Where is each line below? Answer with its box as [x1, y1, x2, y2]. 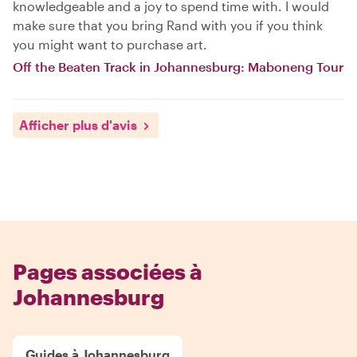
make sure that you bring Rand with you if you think [13, 18, 323, 33]
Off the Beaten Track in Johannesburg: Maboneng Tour [13, 59, 343, 74]
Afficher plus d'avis [19, 117, 137, 132]
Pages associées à [13, 259, 202, 284]
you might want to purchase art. [13, 37, 207, 52]
